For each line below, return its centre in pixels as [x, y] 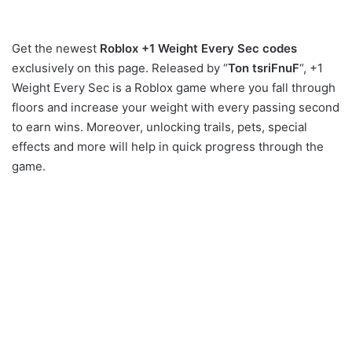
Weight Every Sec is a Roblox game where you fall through [174, 88]
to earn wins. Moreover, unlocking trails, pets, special [159, 127]
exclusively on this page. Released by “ [120, 68]
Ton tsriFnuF [264, 68]
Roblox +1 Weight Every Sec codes [198, 49]
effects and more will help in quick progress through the [168, 147]
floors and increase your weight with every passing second [176, 108]
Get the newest [56, 49]
